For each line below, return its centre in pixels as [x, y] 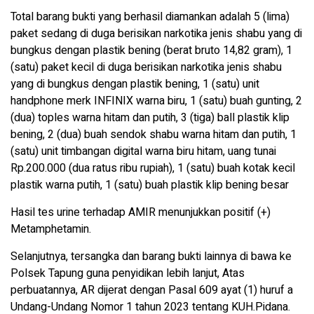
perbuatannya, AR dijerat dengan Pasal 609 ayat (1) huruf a [152, 291]
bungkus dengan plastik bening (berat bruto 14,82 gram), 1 [151, 51]
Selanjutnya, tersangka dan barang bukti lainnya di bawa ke [151, 257]
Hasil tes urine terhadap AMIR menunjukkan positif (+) [141, 213]
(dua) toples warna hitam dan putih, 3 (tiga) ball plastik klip [150, 118]
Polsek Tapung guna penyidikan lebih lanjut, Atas [128, 274]
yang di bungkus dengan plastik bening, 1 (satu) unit [135, 84]
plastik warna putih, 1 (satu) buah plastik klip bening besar [150, 185]
